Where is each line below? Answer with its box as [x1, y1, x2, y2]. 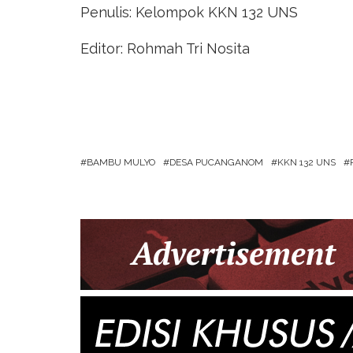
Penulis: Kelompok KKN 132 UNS [80, 3, 298, 20]
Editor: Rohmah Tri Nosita [80, 39, 250, 57]
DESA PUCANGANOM [169, 156, 263, 168]
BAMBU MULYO [87, 156, 155, 168]
